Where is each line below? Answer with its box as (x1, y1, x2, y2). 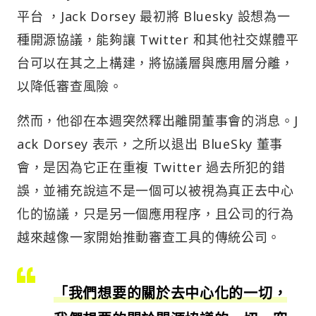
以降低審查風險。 (17, 78, 123, 95)
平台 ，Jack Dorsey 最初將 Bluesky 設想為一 (17, 8, 291, 25)
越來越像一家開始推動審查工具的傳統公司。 (17, 229, 281, 246)
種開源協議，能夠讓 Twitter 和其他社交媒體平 (17, 31, 299, 49)
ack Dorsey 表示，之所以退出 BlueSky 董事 (17, 135, 283, 153)
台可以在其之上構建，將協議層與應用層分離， (17, 54, 294, 72)
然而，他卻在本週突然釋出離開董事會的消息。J (17, 112, 298, 130)
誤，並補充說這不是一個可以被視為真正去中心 (17, 182, 294, 200)
